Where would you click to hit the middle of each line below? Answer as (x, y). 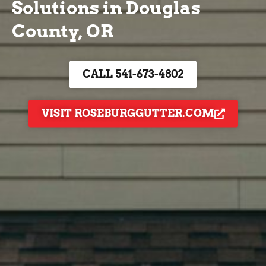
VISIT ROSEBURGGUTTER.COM (128, 113)
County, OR (63, 31)
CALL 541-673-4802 (133, 74)
